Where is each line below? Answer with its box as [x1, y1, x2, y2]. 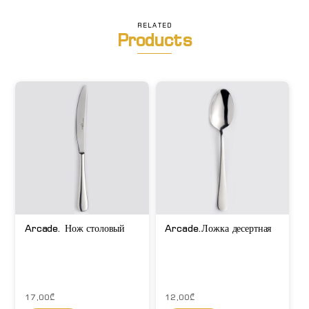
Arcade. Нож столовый [24, 221, 126, 235]
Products [117, 28, 192, 50]
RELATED [137, 21, 172, 30]
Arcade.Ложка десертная [165, 221, 272, 235]
